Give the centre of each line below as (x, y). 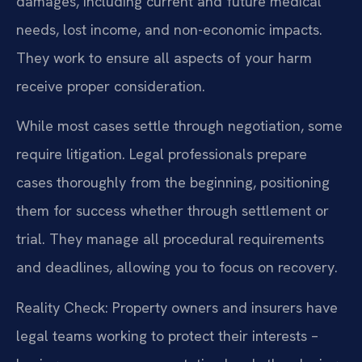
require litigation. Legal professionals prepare (162, 154)
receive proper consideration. (111, 86)
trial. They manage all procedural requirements (170, 239)
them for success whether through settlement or (173, 211)
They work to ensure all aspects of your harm (164, 57)
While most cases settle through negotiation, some (179, 126)
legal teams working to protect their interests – (167, 335)
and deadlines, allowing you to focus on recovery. (177, 267)
